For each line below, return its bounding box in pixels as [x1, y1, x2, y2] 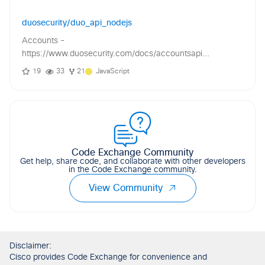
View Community [88, 183, 163, 193]
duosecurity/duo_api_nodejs [22, 19, 132, 28]
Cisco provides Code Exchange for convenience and [9, 253, 207, 262]
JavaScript [96, 68, 130, 76]
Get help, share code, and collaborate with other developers [20, 157, 245, 166]
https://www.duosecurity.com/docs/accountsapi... [22, 50, 209, 59]
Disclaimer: [9, 242, 51, 251]
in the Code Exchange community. [68, 166, 197, 174]
